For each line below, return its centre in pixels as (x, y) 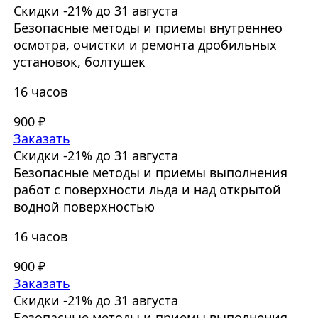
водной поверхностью (84, 207)
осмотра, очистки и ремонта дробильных (145, 45)
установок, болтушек (79, 62)
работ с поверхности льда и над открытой (147, 190)
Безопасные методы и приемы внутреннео (148, 28)
